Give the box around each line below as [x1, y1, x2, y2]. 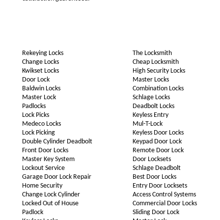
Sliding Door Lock [132, 209, 179, 216]
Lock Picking [22, 129, 55, 137]
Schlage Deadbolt [132, 165, 181, 172]
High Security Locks [132, 67, 185, 75]
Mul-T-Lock [132, 120, 163, 128]
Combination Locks [132, 85, 184, 92]
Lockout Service [22, 165, 65, 172]
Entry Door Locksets [132, 182, 187, 190]
